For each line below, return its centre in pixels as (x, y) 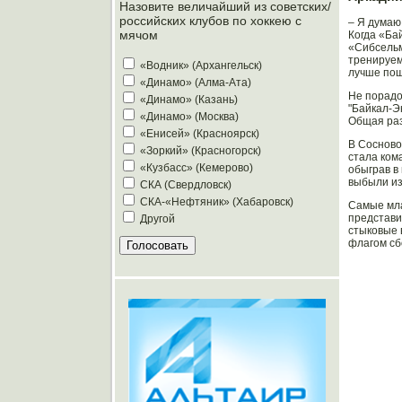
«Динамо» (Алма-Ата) (196, 83)
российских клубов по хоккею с (210, 21)
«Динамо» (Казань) (189, 100)
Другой (157, 219)
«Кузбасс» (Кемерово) (197, 168)
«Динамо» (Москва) (189, 117)
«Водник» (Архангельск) (201, 66)
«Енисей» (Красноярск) (200, 134)
